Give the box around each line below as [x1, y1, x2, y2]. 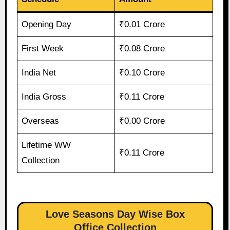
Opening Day [22, 20, 72, 30]
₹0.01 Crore [119, 20, 165, 30]
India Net [22, 68, 56, 78]
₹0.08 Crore [119, 44, 165, 54]
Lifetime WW [22, 140, 71, 150]
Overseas [22, 116, 60, 126]
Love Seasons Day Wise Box [45, 208, 185, 220]
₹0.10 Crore [119, 68, 165, 78]
